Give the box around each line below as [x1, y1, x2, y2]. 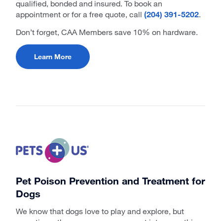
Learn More [34, 52, 72, 61]
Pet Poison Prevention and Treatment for [16, 174, 205, 186]
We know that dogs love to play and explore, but [16, 206, 184, 216]
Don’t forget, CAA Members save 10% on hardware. [16, 27, 198, 37]
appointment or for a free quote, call [16, 9, 144, 19]
